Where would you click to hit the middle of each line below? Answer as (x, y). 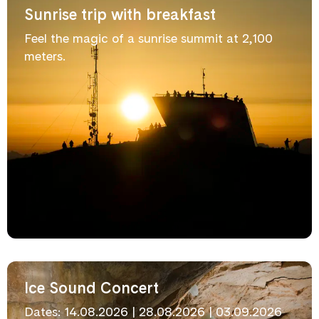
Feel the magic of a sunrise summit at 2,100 (148, 38)
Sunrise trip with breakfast (120, 14)
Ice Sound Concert (91, 288)
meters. (45, 56)
